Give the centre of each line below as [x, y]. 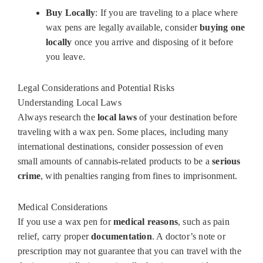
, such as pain [204, 222]
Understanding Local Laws [70, 103]
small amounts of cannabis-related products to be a [115, 161]
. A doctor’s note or [188, 237]
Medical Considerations [63, 207]
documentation [122, 237]
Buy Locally [71, 13]
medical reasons [146, 222]
